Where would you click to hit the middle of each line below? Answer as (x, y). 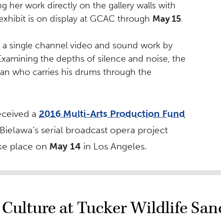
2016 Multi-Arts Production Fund (112, 114)
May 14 (65, 147)
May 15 (167, 19)
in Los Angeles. (114, 147)
